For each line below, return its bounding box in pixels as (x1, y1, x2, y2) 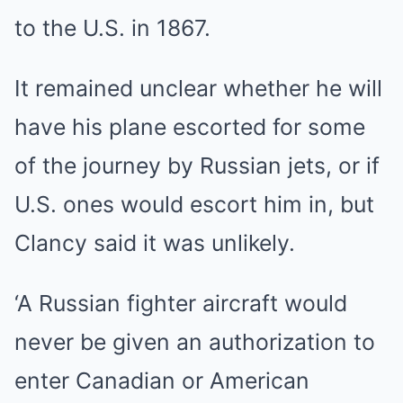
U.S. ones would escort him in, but (14, 191, 374, 218)
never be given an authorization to (14, 328, 375, 355)
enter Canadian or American (14, 367, 309, 394)
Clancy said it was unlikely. (14, 229, 295, 256)
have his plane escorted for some (14, 113, 365, 140)
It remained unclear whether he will (14, 75, 382, 102)
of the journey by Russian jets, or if (14, 152, 380, 179)
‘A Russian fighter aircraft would (14, 290, 347, 317)
